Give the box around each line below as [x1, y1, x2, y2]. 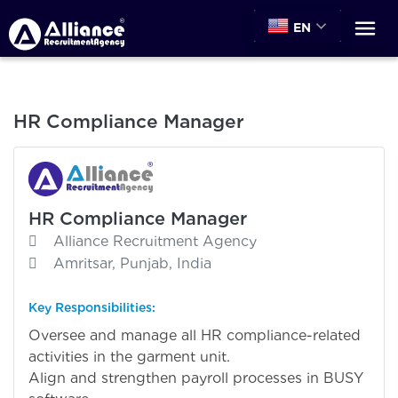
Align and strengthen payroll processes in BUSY [28, 369, 363, 386]
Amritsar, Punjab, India [53, 254, 211, 272]
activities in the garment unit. [28, 347, 230, 365]
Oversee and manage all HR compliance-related [28, 326, 361, 344]
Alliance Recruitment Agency [53, 232, 257, 250]
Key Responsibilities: [28, 299, 155, 314]
